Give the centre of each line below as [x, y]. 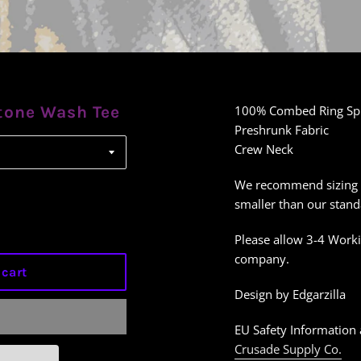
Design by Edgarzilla [290, 294]
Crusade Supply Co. [288, 349]
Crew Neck [264, 149]
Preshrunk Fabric [282, 130]
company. [262, 259]
